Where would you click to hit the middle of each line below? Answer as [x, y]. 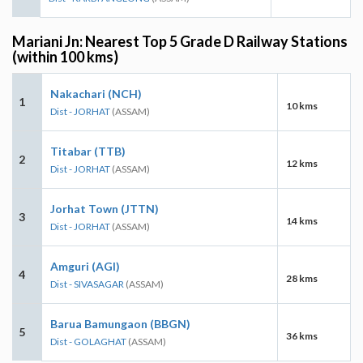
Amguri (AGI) [85, 266]
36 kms [302, 335]
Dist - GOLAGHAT [88, 341]
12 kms [302, 163]
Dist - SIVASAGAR [87, 284]
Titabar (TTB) [88, 151]
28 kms [302, 278]
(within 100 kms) [65, 56]
